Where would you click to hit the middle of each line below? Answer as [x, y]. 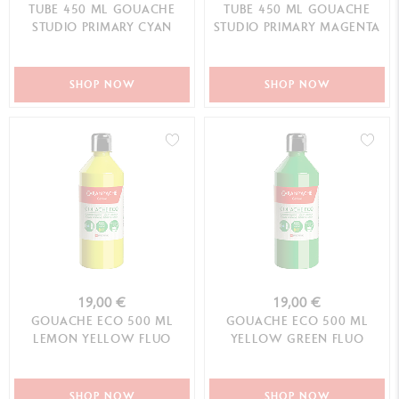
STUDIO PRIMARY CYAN [102, 26]
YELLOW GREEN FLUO [297, 338]
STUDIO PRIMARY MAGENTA [297, 26]
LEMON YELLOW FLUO [102, 338]
